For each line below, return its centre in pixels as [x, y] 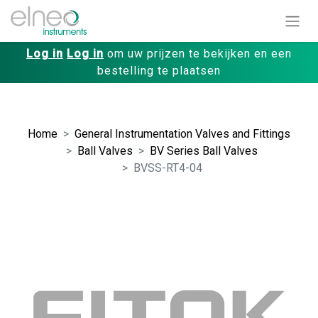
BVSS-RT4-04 [168, 168]
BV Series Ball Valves [204, 150]
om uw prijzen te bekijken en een [198, 53]
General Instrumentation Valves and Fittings [182, 133]
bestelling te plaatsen [159, 70]
